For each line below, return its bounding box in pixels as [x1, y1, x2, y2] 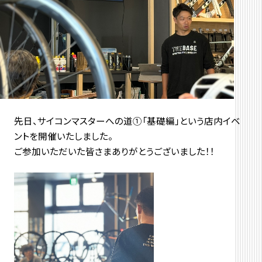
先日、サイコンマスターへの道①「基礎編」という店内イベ [13, 114, 240, 127]
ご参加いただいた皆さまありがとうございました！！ [13, 144, 215, 158]
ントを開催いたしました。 [13, 129, 113, 143]
